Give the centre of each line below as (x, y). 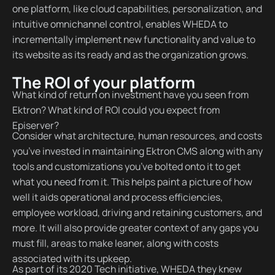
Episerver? (35, 126)
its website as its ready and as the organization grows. (130, 54)
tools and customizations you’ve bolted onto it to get (126, 167)
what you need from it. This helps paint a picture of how (132, 182)
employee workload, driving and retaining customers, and (137, 213)
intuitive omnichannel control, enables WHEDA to (120, 24)
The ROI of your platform (103, 82)
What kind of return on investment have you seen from (130, 95)
